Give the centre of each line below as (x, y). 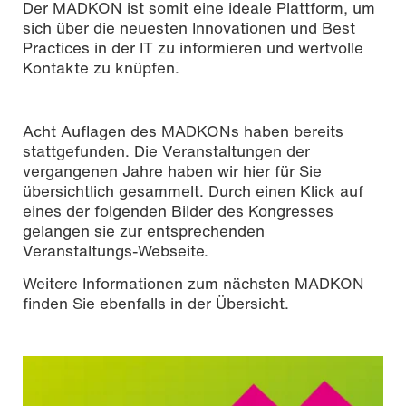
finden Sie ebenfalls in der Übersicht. (156, 303)
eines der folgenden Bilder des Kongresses (178, 210)
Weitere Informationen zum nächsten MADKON (193, 283)
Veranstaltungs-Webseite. (116, 250)
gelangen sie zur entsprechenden (144, 230)
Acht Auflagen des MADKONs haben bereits (183, 130)
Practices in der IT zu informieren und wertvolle (193, 48)
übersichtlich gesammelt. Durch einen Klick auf (193, 190)
